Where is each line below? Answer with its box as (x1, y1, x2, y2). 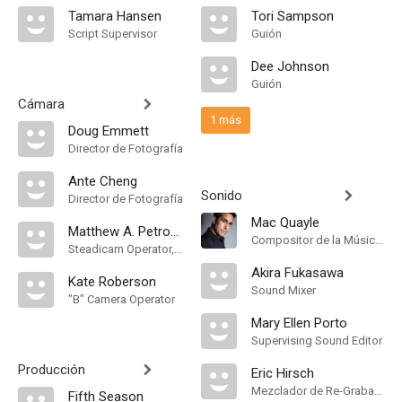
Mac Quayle (251, 214, 319, 231)
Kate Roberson (68, 274, 156, 290)
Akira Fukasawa (251, 265, 344, 281)
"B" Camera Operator (68, 293, 175, 306)
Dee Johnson (251, 58, 329, 74)
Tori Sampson (251, 8, 334, 24)
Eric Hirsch (251, 365, 314, 381)
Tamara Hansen (68, 8, 162, 24)
